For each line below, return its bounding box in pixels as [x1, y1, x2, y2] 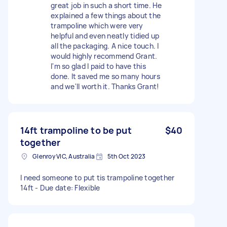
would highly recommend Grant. [51, 51, 158, 61]
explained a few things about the [51, 10, 161, 20]
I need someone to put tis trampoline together [20, 172, 175, 182]
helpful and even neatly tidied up [51, 30, 160, 41]
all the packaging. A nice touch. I [51, 41, 159, 51]
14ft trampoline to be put [20, 124, 132, 136]
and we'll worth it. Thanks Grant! [51, 81, 160, 91]
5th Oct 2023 [107, 152, 146, 161]
